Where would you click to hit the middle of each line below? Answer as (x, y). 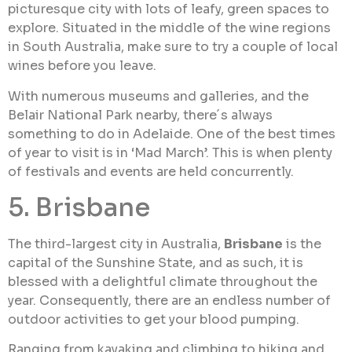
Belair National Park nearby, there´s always (140, 115)
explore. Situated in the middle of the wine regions (169, 28)
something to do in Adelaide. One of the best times (172, 134)
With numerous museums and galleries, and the (158, 96)
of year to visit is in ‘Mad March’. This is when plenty (170, 152)
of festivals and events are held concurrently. (151, 171)
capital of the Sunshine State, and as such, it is (156, 262)
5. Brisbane (79, 207)
